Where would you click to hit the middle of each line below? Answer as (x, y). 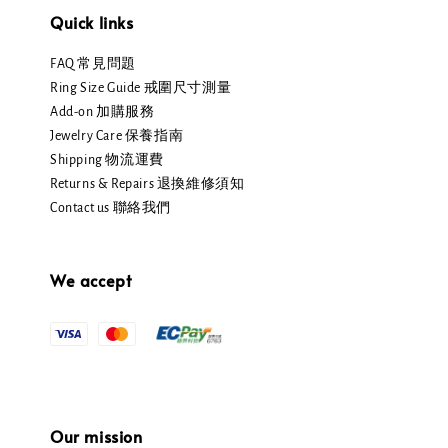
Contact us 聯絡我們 (110, 208)
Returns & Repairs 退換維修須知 (147, 184)
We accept (91, 280)
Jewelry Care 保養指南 (117, 136)
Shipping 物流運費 (107, 160)
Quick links (92, 22)
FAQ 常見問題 (93, 64)
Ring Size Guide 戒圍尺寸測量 (141, 88)
